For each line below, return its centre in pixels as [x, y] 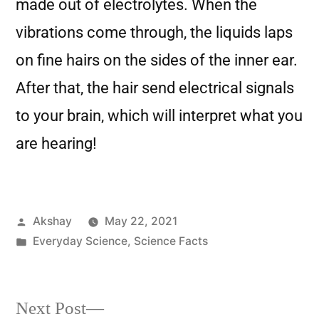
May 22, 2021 [141, 221]
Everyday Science [80, 241]
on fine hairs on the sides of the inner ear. [157, 60]
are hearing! [56, 143]
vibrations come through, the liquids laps [154, 32]
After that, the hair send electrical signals [155, 88]
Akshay [52, 221]
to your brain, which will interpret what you [159, 116]
